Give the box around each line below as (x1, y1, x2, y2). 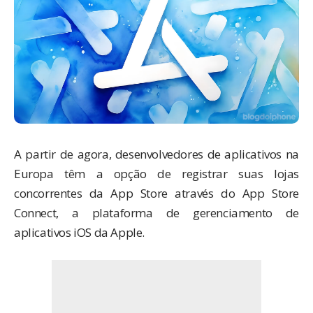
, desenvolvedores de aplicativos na (108, 145, 300, 162)
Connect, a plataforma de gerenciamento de (14, 204, 299, 221)
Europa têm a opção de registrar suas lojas (14, 165, 299, 182)
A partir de (14, 145, 78, 162)
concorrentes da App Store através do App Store (14, 184, 299, 201)
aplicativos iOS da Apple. (14, 224, 145, 240)
